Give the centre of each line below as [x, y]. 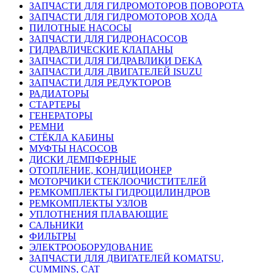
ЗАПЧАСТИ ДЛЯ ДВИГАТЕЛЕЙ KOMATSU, [126, 258]
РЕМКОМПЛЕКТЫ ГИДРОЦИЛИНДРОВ [120, 193]
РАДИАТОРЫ [59, 94]
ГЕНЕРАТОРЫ [61, 116]
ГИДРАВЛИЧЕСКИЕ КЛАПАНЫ [101, 50]
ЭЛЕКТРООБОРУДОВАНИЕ [91, 247]
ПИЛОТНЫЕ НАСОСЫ [80, 28]
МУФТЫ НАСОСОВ [73, 149]
